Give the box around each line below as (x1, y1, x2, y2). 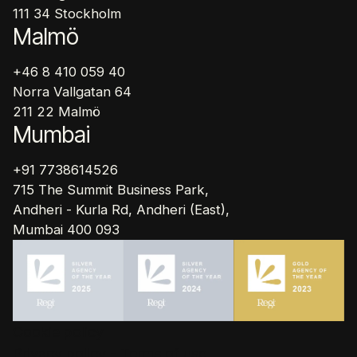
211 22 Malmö (13, 104, 100, 120)
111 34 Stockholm (13, 6, 121, 22)
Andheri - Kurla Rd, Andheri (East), (13, 202, 229, 218)
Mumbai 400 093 (13, 222, 120, 238)
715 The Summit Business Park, (13, 182, 209, 198)
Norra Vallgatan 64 (13, 84, 131, 100)
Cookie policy (13, 324, 104, 341)
